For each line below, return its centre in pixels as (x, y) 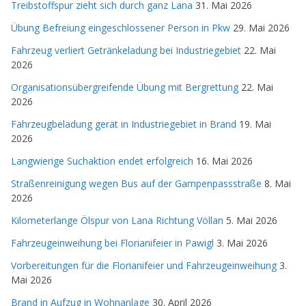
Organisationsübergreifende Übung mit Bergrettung (125, 87)
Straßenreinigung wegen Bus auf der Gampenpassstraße (136, 183)
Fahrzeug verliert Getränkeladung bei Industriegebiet (126, 50)
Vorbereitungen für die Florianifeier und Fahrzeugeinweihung (144, 265)
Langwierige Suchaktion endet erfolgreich (102, 161)
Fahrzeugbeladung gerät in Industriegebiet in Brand (124, 124)
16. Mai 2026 (224, 161)
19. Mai (255, 124)
